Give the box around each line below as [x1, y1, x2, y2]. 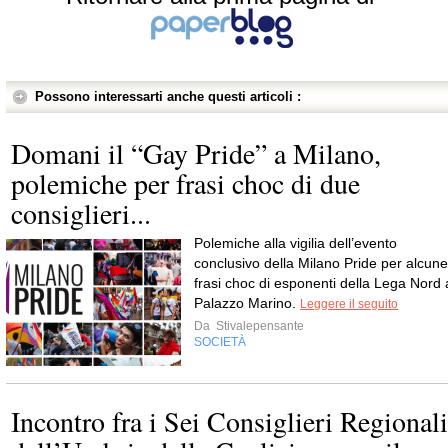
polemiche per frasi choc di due [11, 163, 360, 202]
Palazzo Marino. [194, 294, 300, 311]
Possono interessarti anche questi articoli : [35, 88, 301, 104]
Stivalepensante [213, 318, 304, 333]
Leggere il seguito [300, 296, 398, 311]
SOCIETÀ [194, 334, 246, 349]
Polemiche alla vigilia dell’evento [194, 234, 397, 251]
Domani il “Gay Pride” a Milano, [11, 133, 381, 172]
